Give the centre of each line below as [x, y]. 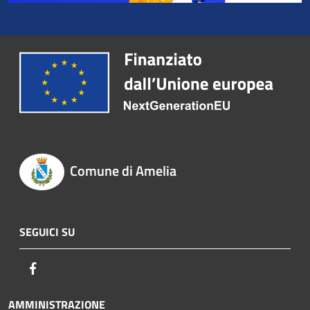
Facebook [62, 268]
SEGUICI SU [47, 232]
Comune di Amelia [123, 171]
